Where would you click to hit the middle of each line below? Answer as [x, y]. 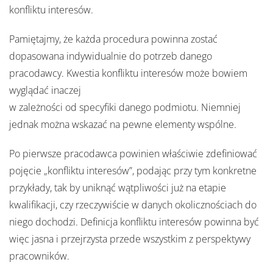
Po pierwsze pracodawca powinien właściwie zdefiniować [133, 154]
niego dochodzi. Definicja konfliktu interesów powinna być [134, 222]
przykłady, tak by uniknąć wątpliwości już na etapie [118, 188]
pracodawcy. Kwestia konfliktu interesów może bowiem [128, 73]
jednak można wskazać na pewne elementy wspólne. [123, 125]
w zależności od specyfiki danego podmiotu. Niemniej [125, 108]
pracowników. [39, 256]
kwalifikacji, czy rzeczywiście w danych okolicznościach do [133, 205]
